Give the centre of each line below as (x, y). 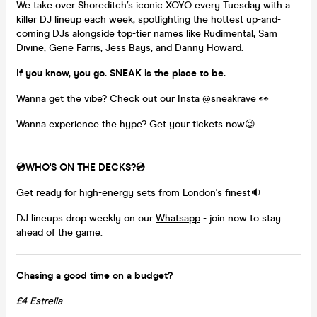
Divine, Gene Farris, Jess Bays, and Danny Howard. (130, 47)
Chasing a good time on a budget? (94, 275)
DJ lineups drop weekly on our (86, 218)
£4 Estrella (39, 301)
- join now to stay (241, 218)
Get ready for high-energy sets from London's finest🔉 (139, 192)
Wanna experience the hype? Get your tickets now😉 (136, 124)
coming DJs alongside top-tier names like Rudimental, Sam (147, 33)
